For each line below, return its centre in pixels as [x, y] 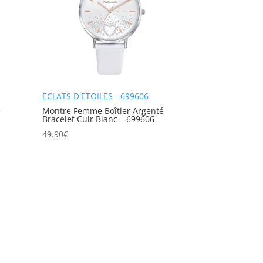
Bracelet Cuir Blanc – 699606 [99, 119]
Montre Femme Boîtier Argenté [103, 111]
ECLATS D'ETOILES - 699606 [96, 96]
